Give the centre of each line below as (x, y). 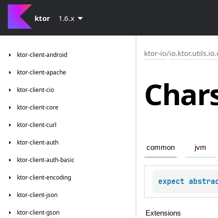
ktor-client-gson (38, 212)
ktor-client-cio (36, 90)
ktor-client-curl (37, 125)
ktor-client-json (37, 195)
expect (173, 182)
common (161, 147)
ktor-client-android (42, 55)
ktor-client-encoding (44, 177)
